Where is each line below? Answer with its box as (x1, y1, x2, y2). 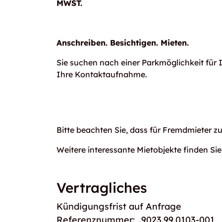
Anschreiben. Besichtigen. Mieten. (56, 38, 189, 48)
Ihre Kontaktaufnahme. (56, 69, 147, 79)
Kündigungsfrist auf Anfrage (56, 201, 181, 212)
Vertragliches (56, 179, 147, 196)
